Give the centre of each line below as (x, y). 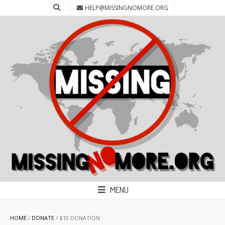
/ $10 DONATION (77, 218)
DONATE (43, 218)
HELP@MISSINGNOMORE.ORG (126, 8)
